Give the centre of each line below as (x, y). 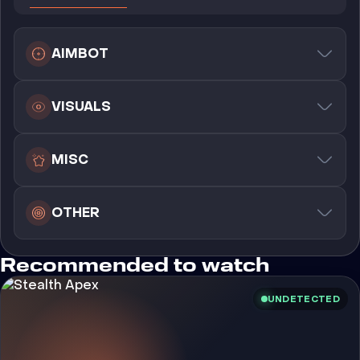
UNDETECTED (303, 299)
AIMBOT (80, 53)
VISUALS (81, 106)
